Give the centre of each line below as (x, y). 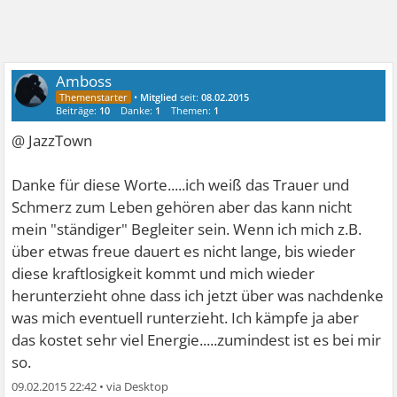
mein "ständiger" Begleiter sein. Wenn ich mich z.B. (187, 229)
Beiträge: (78, 110)
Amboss (84, 81)
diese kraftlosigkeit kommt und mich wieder (163, 273)
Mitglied (159, 97)
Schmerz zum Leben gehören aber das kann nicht (182, 207)
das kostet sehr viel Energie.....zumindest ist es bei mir (197, 340)
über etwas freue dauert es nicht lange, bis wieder (184, 251)
